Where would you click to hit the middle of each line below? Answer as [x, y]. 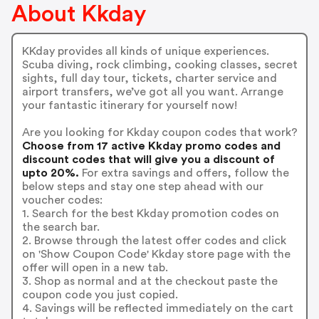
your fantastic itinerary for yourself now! [129, 106]
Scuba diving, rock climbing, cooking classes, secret [159, 65]
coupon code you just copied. [100, 295]
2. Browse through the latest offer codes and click [154, 241]
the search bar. [61, 228]
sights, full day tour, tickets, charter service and [149, 79]
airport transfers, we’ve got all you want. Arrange [152, 92]
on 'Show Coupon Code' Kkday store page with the [156, 255]
